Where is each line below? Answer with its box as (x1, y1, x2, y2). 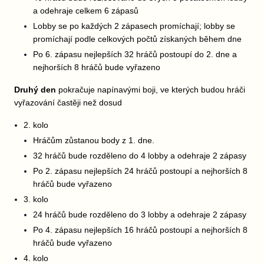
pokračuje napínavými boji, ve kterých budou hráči (56, 85, 245, 94)
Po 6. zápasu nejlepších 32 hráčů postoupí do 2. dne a (33, 49, 237, 59)
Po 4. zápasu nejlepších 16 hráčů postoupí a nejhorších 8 (33, 225, 247, 235)
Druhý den (14, 85, 56, 94)
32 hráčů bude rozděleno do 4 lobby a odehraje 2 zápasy (33, 151, 246, 160)
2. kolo (24, 120, 48, 130)
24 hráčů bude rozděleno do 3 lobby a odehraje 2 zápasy (33, 210, 246, 219)
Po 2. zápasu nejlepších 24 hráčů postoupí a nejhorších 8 (33, 166, 247, 176)
